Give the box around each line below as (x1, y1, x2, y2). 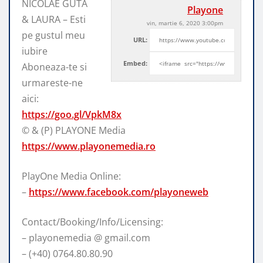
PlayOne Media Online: (22, 169, 121, 183)
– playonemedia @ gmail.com (22, 231, 150, 244)
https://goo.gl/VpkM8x (22, 107, 122, 121)
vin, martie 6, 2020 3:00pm (147, 18, 223, 27)
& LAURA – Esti (22, 12, 86, 26)
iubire (22, 44, 48, 58)
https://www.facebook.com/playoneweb (29, 185, 208, 198)
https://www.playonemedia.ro (22, 139, 156, 153)
